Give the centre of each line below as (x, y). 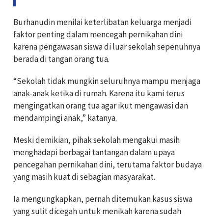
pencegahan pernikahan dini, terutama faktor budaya (108, 165)
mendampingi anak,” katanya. (65, 118)
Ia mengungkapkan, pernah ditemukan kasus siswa (103, 199)
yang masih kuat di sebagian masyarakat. (84, 177)
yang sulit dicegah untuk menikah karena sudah (97, 211)
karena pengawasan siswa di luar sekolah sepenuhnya (107, 47)
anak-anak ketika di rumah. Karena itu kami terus (99, 94)
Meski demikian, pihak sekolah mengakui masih (96, 140)
